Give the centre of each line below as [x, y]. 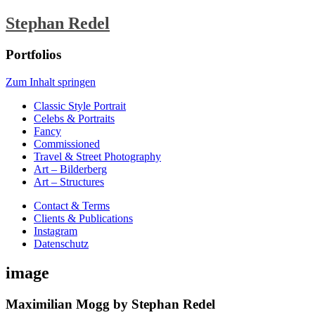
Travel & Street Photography [97, 156]
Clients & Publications [83, 218]
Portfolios [33, 54]
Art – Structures [69, 181]
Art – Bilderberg [70, 169]
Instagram [56, 231]
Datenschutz [61, 243]
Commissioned [67, 143]
